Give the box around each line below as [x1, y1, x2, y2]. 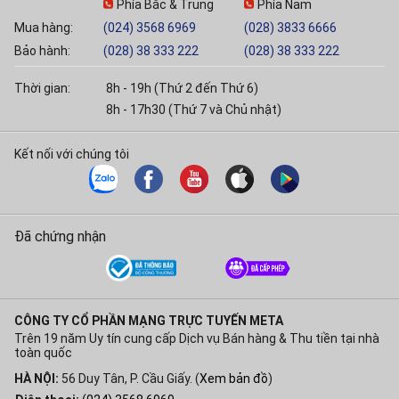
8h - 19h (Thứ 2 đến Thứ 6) [105, 81, 258, 96]
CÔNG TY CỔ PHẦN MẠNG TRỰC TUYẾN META [14, 313, 283, 329]
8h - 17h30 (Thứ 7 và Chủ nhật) [105, 102, 281, 118]
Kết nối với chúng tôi [14, 147, 129, 162]
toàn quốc [14, 346, 72, 361]
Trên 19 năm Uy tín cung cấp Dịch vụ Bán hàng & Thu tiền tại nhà [14, 331, 379, 346]
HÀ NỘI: [14, 371, 59, 387]
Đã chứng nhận [14, 228, 106, 246]
